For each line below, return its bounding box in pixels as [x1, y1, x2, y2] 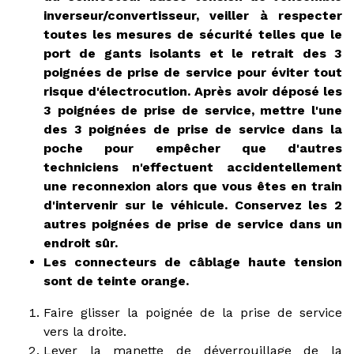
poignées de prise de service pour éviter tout [43, 64, 342, 80]
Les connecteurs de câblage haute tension [43, 254, 342, 269]
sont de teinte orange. [43, 273, 189, 288]
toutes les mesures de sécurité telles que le [43, 26, 342, 42]
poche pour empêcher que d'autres [43, 140, 342, 156]
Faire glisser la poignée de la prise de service [43, 304, 342, 320]
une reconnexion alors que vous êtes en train [43, 178, 342, 194]
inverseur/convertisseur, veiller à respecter [43, 7, 342, 23]
